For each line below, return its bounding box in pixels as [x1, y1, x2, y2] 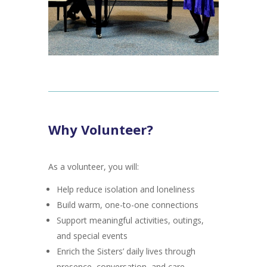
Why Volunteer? [48, 120, 153, 139]
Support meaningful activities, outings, [56, 215, 204, 226]
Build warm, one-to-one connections [56, 199, 198, 211]
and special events [56, 230, 128, 242]
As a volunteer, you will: [48, 161, 139, 173]
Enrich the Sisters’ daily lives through [56, 246, 195, 257]
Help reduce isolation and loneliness [56, 184, 195, 195]
